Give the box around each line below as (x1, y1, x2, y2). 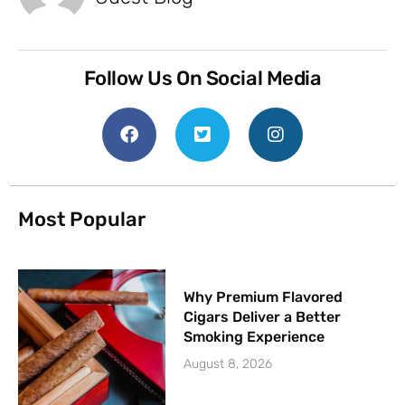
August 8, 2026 (184, 356, 273, 372)
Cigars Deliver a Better (184, 308, 342, 326)
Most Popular (18, 207, 146, 232)
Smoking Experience (184, 328, 325, 346)
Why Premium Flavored (184, 288, 344, 306)
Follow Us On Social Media (83, 66, 322, 91)
